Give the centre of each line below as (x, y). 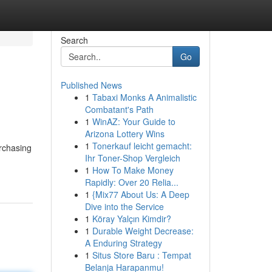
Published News (91, 85)
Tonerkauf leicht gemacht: (142, 146)
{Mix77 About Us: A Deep (141, 194)
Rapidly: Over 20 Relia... (131, 182)
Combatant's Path (119, 109)
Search (74, 40)
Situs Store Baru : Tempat (141, 255)
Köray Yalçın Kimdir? (131, 219)
